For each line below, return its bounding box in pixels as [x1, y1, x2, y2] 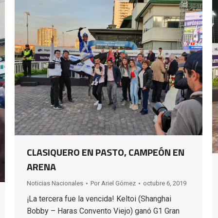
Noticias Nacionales [27, 179, 83, 187]
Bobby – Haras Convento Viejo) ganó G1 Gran [27, 206, 180, 216]
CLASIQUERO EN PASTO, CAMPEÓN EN [27, 144, 184, 160]
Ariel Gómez [101, 179, 136, 187]
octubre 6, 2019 [143, 179, 186, 187]
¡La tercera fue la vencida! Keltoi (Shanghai [27, 194, 171, 203]
